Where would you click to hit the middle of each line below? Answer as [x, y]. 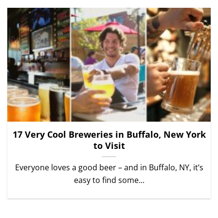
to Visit [109, 146]
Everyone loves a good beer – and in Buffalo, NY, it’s [109, 168]
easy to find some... [109, 180]
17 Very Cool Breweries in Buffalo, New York [109, 135]
